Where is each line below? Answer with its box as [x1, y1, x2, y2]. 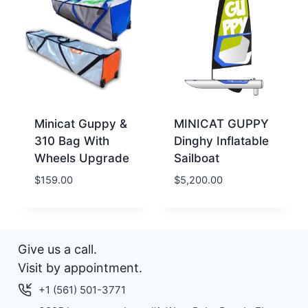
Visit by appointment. [17, 260, 142, 275]
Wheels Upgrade [34, 151, 129, 165]
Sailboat [173, 151, 219, 165]
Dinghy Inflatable [173, 133, 269, 148]
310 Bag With [34, 133, 109, 148]
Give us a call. [17, 241, 97, 256]
